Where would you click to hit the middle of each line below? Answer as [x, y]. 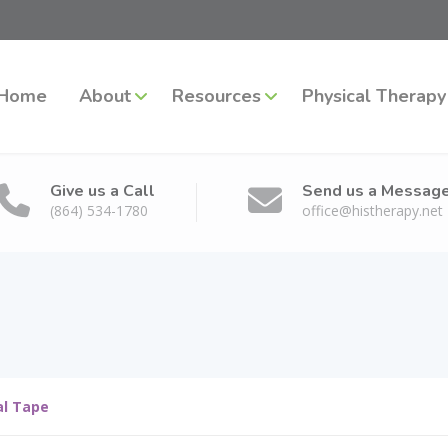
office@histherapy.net [372, 210]
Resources [216, 96]
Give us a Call [102, 191]
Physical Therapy [374, 96]
